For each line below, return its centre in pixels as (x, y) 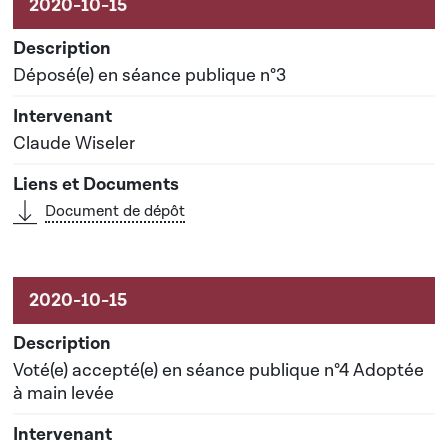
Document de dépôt (115, 211)
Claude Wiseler (74, 143)
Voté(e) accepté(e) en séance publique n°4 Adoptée (218, 370)
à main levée (63, 393)
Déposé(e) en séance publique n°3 (149, 75)
